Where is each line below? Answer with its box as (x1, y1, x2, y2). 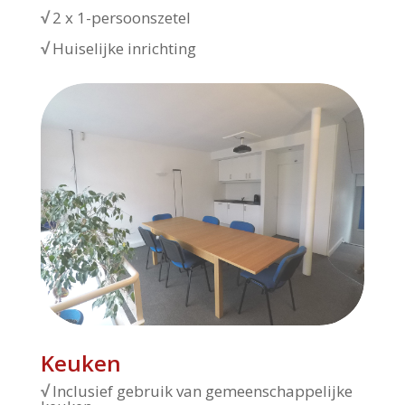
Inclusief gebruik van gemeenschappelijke (52, 381, 353, 402)
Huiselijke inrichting (48, 37, 196, 59)
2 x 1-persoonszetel (48, 6, 191, 28)
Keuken (40, 348, 121, 379)
